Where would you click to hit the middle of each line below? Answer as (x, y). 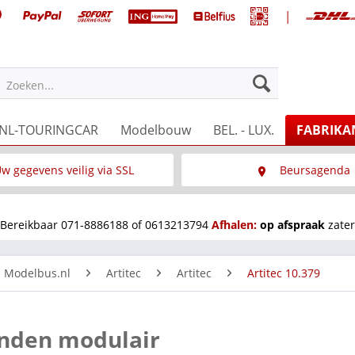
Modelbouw (156, 130)
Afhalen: (234, 224)
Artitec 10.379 (284, 273)
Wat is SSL (64, 202)
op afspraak (294, 224)
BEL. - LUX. (244, 130)
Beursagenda (315, 170)
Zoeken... (31, 85)
